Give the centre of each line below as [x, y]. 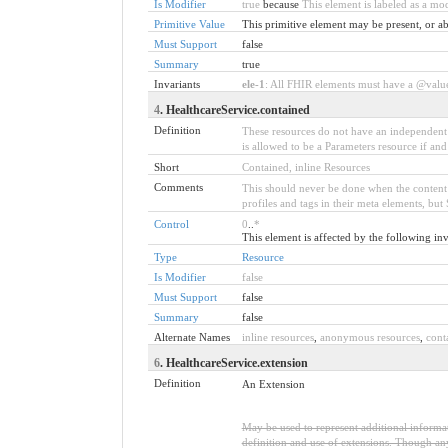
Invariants [176, 83]
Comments [178, 186]
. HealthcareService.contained [234, 109]
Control [171, 223]
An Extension [273, 383]
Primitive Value [189, 23]
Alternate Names [191, 336]
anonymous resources [369, 336]
